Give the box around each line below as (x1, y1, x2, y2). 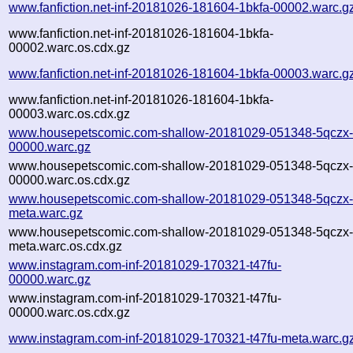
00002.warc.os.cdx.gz (9, 40, 131, 54)
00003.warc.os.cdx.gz (9, 106, 131, 121)
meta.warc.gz (9, 206, 84, 220)
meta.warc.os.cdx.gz (9, 239, 123, 253)
